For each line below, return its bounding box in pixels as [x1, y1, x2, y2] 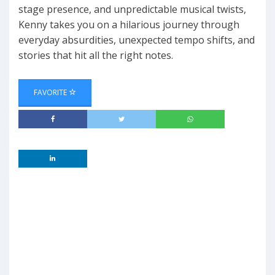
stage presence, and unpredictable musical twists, [18, 2, 246, 17]
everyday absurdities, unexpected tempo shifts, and [18, 33, 255, 47]
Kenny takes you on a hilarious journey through [18, 18, 239, 32]
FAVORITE [34, 87, 69, 98]
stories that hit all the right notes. [18, 48, 173, 63]
